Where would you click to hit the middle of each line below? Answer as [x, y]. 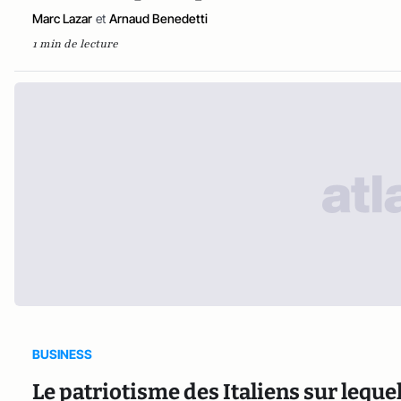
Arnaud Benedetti [158, 19]
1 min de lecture [75, 44]
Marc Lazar [62, 19]
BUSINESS [62, 354]
